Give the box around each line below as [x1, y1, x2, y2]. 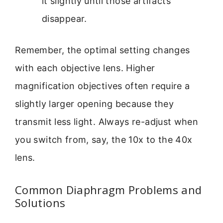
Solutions [15, 195, 66, 210]
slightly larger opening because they [15, 99, 174, 110]
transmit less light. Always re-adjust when [15, 116, 199, 127]
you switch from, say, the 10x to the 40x [15, 134, 193, 145]
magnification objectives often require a [15, 81, 190, 92]
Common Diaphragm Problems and [15, 182, 202, 197]
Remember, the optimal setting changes [15, 45, 190, 56]
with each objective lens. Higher [15, 63, 155, 74]
